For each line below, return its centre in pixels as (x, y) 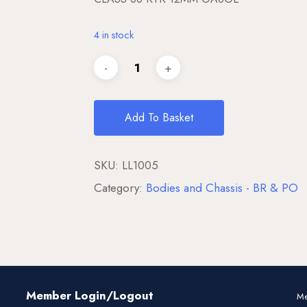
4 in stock (113, 35)
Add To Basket (159, 118)
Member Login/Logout (89, 296)
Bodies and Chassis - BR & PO (222, 188)
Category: (120, 188)
